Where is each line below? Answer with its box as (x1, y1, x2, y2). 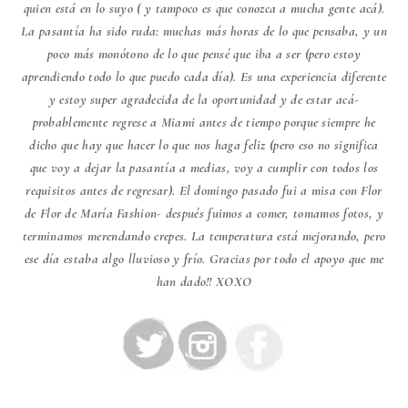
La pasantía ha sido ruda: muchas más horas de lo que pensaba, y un (21, 22, 387, 39)
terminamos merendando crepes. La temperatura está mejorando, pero (22, 227, 386, 244)
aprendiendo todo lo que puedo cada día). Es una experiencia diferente (21, 67, 387, 85)
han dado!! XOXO (156, 272, 252, 290)
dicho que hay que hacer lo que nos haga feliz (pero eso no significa (29, 136, 379, 153)
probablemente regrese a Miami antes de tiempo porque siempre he (32, 113, 376, 130)
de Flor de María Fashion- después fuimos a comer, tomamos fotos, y (25, 204, 383, 221)
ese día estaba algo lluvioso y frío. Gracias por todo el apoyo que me (24, 250, 384, 267)
